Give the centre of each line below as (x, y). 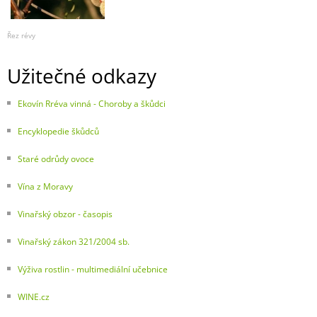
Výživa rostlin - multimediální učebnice (93, 270)
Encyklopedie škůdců (58, 132)
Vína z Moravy (45, 187)
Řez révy (21, 36)
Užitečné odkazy (82, 76)
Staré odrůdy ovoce (56, 159)
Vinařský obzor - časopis (65, 214)
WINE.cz (34, 297)
